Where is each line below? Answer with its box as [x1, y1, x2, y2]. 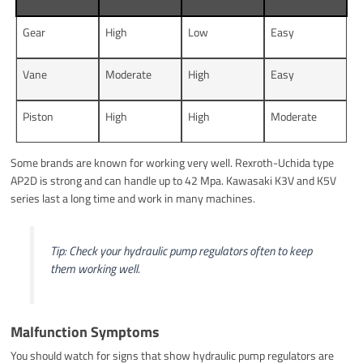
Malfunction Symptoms [11, 320, 160, 343]
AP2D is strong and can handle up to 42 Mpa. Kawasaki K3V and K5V [11, 172, 337, 190]
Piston [23, 108, 54, 126]
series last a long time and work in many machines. [11, 190, 256, 207]
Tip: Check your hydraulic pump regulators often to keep [49, 241, 312, 261]
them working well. [49, 259, 140, 279]
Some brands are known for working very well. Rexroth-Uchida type [11, 154, 335, 172]
